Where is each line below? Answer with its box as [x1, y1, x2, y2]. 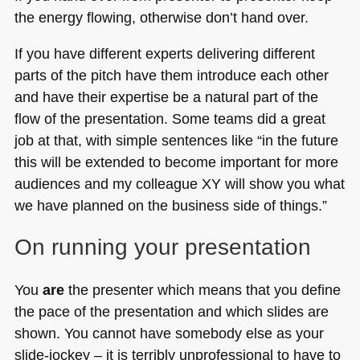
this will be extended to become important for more [14, 153, 338, 171]
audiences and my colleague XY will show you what [14, 175, 345, 193]
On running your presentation [14, 235, 311, 260]
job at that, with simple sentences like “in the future [14, 132, 338, 149]
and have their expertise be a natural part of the [14, 88, 318, 106]
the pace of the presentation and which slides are [14, 303, 329, 321]
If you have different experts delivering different [14, 45, 315, 63]
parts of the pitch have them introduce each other [14, 67, 329, 84]
